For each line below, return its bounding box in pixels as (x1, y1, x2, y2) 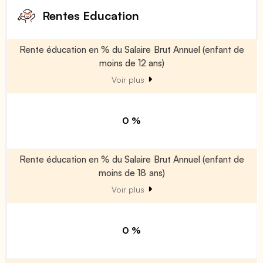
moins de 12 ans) (99, 56, 165, 69)
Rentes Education (42, 8, 140, 23)
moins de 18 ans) (99, 166, 165, 178)
